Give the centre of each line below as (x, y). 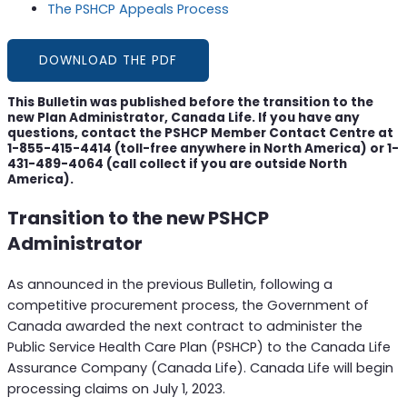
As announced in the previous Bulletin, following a (169, 285)
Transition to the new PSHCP (138, 218)
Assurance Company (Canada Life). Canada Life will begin (200, 368)
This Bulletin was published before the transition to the (190, 103)
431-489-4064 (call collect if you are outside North (177, 164)
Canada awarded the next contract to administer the (184, 327)
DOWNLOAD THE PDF (108, 61)
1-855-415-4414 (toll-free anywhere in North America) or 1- (203, 149)
